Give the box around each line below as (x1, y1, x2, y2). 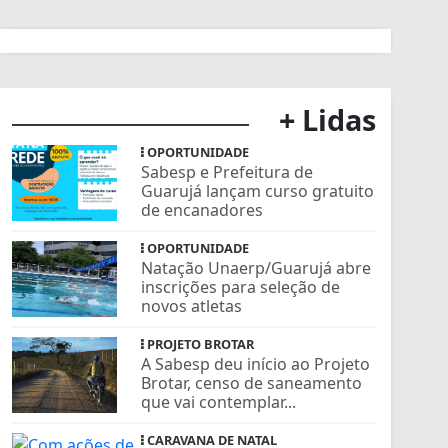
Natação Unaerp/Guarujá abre (141, 256, 372, 279)
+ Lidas (279, 99, 376, 139)
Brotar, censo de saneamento (141, 371, 363, 394)
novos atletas (141, 294, 243, 317)
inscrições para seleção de (141, 275, 341, 298)
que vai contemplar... (141, 390, 297, 413)
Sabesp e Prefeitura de (141, 160, 314, 183)
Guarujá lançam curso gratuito (141, 179, 375, 202)
